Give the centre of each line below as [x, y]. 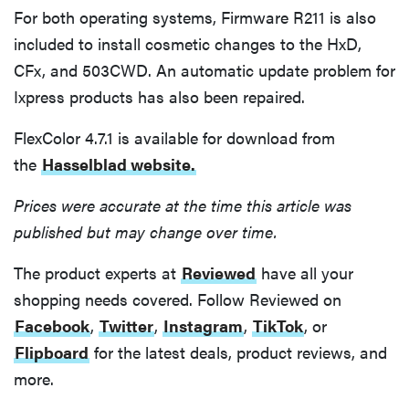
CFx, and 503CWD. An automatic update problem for [204, 70]
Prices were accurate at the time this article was [183, 205]
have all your [305, 273]
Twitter [126, 325]
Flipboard [52, 352]
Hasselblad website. [119, 164]
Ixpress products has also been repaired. [159, 96]
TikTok [278, 325]
